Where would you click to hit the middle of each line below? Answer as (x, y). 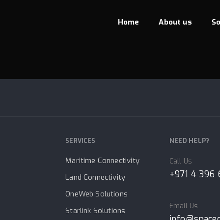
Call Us (181, 161)
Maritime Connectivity (102, 161)
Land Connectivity (96, 177)
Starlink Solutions (96, 211)
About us (175, 22)
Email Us (184, 206)
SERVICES (81, 141)
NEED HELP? (189, 141)
